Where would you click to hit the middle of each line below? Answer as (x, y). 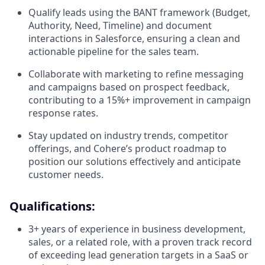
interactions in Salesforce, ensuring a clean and (134, 38)
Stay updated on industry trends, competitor (128, 135)
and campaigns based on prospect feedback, (129, 87)
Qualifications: (52, 206)
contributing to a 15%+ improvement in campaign (140, 100)
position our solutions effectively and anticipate (135, 161)
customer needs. (66, 174)
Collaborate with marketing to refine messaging (136, 74)
